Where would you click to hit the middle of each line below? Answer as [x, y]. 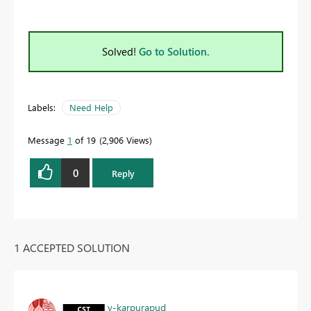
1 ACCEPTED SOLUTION [72, 248]
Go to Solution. [174, 52]
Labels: [42, 108]
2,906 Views [126, 140]
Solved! [120, 52]
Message [48, 140]
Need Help [91, 108]
